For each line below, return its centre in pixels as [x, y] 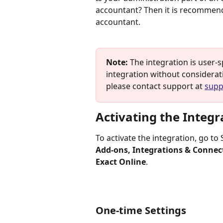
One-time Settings [141, 211]
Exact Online [121, 162]
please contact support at [155, 86]
